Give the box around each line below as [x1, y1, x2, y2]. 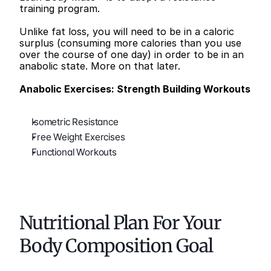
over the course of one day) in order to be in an [19, 48, 244, 60]
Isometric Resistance [31, 116, 119, 128]
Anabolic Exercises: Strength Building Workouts [19, 82, 250, 95]
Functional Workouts [31, 146, 117, 158]
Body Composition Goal [19, 233, 213, 257]
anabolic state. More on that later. [19, 59, 180, 72]
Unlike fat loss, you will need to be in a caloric [19, 25, 234, 38]
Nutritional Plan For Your [19, 211, 221, 234]
